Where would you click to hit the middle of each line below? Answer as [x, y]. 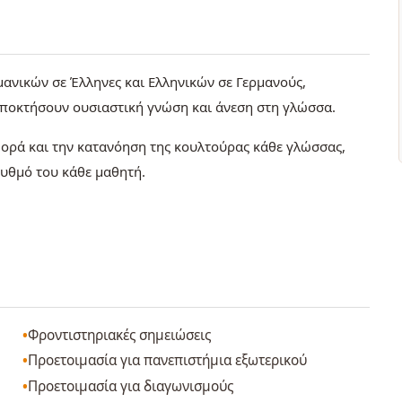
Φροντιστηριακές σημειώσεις [120, 335]
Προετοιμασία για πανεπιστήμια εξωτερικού [168, 361]
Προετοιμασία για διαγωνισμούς [131, 386]
